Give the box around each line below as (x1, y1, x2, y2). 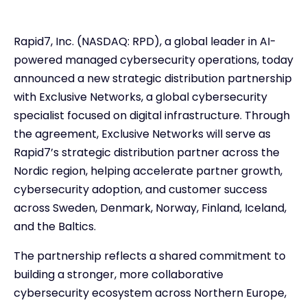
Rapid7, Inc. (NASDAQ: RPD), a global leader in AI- (14, 33, 276, 49)
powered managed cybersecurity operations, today (14, 51, 293, 68)
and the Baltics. (14, 218, 96, 234)
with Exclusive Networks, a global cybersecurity (14, 88, 267, 105)
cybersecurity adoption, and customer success (14, 181, 267, 197)
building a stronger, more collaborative (14, 266, 223, 282)
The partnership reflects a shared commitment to (14, 247, 286, 264)
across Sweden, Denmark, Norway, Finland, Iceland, (14, 199, 286, 216)
